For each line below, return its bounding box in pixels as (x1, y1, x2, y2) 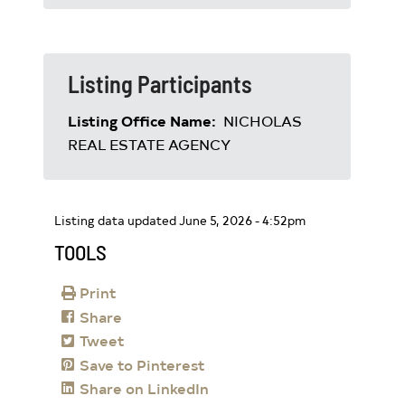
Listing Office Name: (68, 110, 220, 130)
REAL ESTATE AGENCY (68, 134, 231, 154)
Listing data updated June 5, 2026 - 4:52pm (54, 212, 306, 228)
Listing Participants (68, 70, 252, 98)
